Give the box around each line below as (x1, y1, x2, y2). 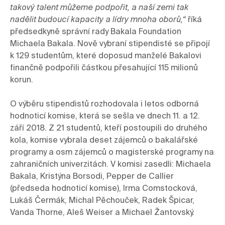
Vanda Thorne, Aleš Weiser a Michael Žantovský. (10, 209, 194, 217)
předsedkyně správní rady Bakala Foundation (10, 28, 181, 37)
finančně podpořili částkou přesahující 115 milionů (10, 64, 198, 73)
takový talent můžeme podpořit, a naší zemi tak (10, 4, 188, 13)
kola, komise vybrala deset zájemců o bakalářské (10, 137, 198, 145)
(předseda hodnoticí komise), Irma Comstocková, (10, 185, 197, 193)
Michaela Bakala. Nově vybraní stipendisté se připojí (10, 40, 210, 49)
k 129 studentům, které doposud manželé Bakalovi (10, 52, 201, 61)
